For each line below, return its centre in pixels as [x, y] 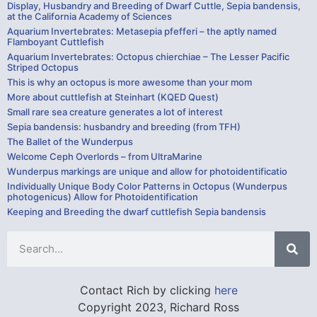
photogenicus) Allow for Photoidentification [103, 196]
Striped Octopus [43, 67]
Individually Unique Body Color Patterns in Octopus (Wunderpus [147, 186]
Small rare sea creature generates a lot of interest [115, 111]
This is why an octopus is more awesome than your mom [129, 82]
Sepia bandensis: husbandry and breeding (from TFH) [124, 126]
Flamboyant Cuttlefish [56, 41]
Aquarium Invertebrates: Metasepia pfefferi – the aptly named [142, 31]
